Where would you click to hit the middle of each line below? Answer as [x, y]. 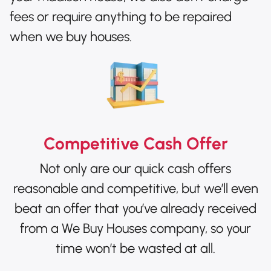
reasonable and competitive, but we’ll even [135, 188]
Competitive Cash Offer [135, 143]
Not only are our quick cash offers [135, 168]
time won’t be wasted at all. [135, 248]
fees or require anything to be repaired [121, 16]
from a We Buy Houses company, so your [135, 228]
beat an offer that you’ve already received [135, 208]
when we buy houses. [71, 36]
